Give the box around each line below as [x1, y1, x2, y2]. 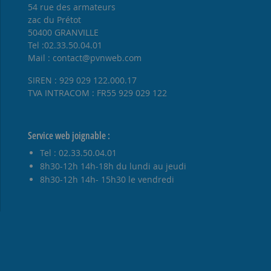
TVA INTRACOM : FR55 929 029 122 [27, 87, 167, 99]
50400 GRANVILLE [27, 26, 99, 38]
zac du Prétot [27, 13, 81, 25]
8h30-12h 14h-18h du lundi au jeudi [39, 160, 186, 172]
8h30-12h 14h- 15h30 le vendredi [39, 173, 174, 185]
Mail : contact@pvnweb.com [27, 51, 142, 64]
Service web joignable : [27, 128, 110, 142]
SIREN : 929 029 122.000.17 [27, 74, 137, 86]
